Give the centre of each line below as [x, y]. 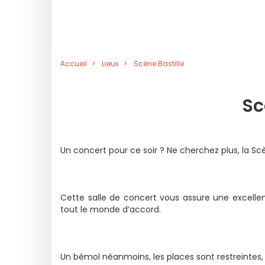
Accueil [74, 64]
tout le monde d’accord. [111, 209]
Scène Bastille [159, 64]
